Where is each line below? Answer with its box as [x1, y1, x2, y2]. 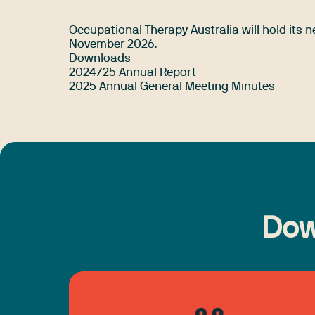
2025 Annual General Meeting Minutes [69, 82, 275, 93]
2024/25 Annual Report [69, 67, 196, 79]
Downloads [69, 53, 131, 65]
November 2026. [69, 39, 157, 51]
